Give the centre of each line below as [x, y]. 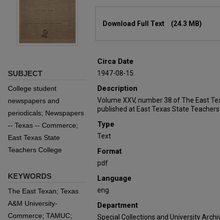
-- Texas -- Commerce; [43, 125]
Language [114, 178]
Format [110, 151]
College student [32, 88]
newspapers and [34, 101]
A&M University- [33, 203]
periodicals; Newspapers [46, 113]
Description [117, 88]
